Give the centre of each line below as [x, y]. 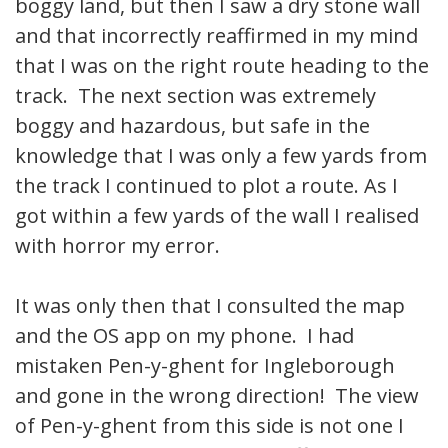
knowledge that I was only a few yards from [221, 155]
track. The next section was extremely [195, 95]
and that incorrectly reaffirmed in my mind [216, 35]
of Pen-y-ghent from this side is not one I [209, 425]
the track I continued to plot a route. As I [206, 185]
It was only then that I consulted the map [210, 305]
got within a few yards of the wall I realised [217, 215]
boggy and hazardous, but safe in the [192, 125]
